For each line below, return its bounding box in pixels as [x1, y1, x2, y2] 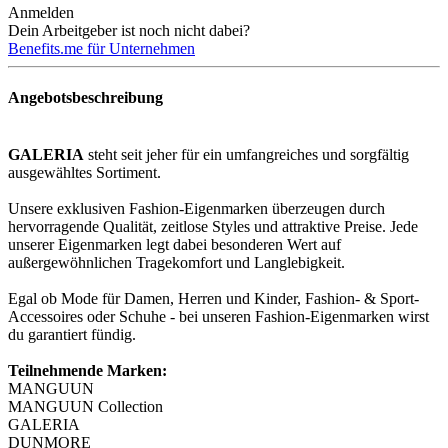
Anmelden [8, 3, 74, 21]
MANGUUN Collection [8, 398, 163, 416]
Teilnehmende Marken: [8, 362, 167, 380]
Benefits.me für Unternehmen [8, 39, 195, 57]
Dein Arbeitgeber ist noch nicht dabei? [8, 21, 250, 39]
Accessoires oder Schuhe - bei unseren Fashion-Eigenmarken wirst [8, 308, 429, 326]
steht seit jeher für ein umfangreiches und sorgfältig [84, 146, 409, 164]
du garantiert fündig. [8, 326, 136, 344]
